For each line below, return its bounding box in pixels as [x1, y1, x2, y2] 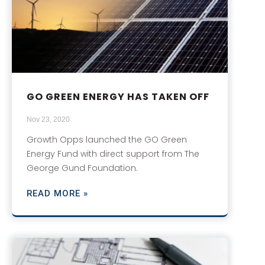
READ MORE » [27, 188, 88, 199]
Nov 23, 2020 [27, 115, 70, 124]
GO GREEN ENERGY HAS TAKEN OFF [27, 90, 209, 104]
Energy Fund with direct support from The [27, 148, 199, 160]
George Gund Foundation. [27, 162, 138, 174]
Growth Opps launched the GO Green [27, 134, 187, 146]
